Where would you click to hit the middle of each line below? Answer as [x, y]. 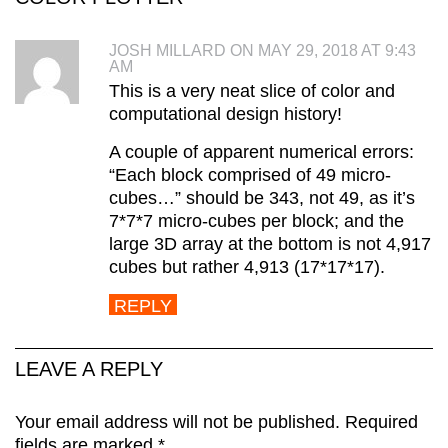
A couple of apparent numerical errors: [261, 151]
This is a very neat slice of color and [252, 90]
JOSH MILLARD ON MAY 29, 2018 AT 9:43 [262, 50]
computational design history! [225, 113]
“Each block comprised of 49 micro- [250, 174]
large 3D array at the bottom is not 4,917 [270, 243]
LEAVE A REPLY [89, 368]
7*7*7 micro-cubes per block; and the [256, 220]
